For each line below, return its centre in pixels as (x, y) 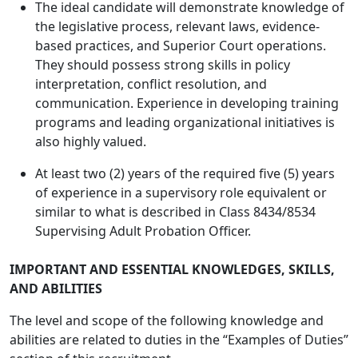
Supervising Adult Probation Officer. (143, 231)
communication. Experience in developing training (187, 103)
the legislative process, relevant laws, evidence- (177, 26)
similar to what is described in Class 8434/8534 (175, 212)
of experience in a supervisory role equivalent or (181, 193)
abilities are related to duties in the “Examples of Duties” (179, 340)
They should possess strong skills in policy (163, 65)
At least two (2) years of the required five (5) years (185, 173)
